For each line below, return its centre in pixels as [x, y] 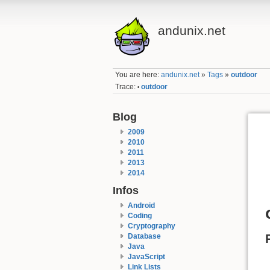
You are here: [138, 75]
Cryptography [151, 226]
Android [141, 205]
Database [144, 236]
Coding [140, 215]
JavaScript [146, 256]
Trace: [126, 86]
